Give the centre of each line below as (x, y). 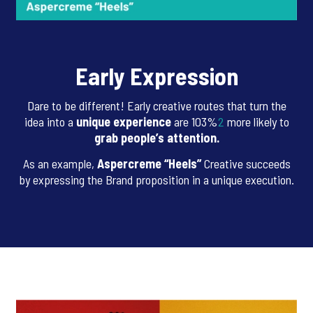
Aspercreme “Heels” (150, 163)
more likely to (256, 121)
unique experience (123, 121)
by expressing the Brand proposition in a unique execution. (156, 179)
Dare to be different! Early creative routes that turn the (156, 105)
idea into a (50, 121)
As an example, (60, 163)
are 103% (194, 121)
